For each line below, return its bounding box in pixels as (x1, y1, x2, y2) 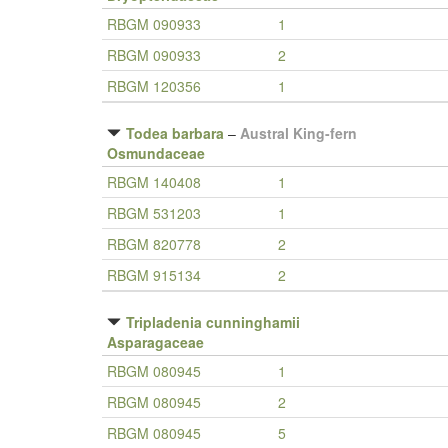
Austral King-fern (240, 123, 357, 143)
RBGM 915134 (107, 265, 201, 285)
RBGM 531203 (107, 203, 201, 223)
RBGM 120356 (107, 76, 201, 96)
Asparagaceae (107, 332, 204, 352)
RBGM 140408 (107, 172, 201, 192)
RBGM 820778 (107, 234, 201, 254)
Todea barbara (126, 123, 224, 143)
